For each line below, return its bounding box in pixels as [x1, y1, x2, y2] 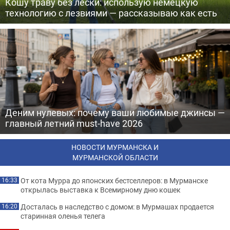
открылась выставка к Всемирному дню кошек [21, 184, 181, 195]
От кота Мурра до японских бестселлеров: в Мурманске [21, 175, 208, 185]
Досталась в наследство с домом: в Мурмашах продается [21, 201, 214, 212]
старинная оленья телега [21, 210, 105, 221]
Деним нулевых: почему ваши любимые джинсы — [5, 106, 225, 119]
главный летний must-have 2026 [5, 117, 143, 129]
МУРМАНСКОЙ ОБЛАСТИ [72, 152, 158, 162]
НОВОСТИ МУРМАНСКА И [71, 142, 159, 152]
